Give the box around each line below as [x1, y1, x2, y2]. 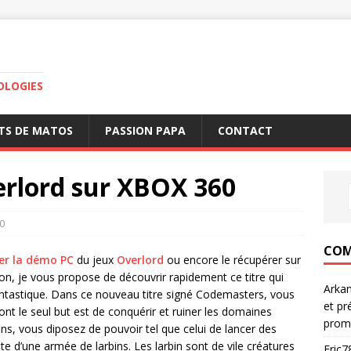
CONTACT [218, 123, 273, 138]
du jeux [74, 252, 117, 267]
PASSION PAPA [105, 123, 186, 138]
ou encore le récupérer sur [164, 252, 301, 267]
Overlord [117, 252, 164, 267]
